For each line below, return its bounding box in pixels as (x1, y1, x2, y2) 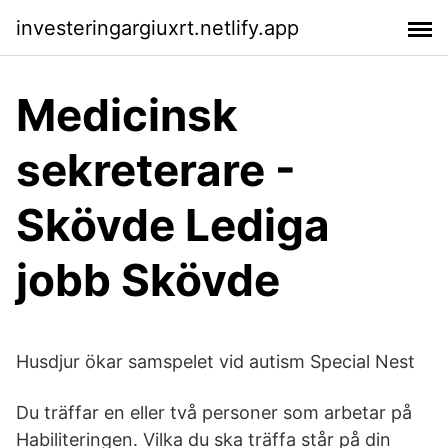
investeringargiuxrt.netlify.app (16, 15, 299, 40)
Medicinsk (16, 88, 238, 142)
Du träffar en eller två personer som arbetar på (16, 402, 412, 423)
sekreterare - (16, 143, 296, 197)
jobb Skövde (16, 253, 280, 307)
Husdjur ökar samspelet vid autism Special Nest (16, 351, 415, 372)
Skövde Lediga (16, 198, 330, 252)
